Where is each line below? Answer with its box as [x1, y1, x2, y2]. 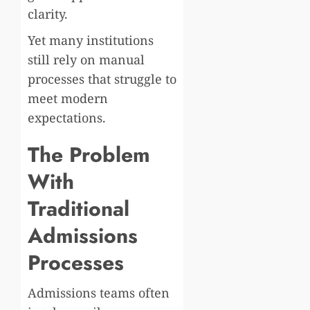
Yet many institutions [28, 31, 154, 48]
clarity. [28, 5, 68, 22]
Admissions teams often [28, 284, 170, 301]
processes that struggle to [28, 70, 176, 87]
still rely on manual [28, 51, 145, 68]
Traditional [28, 193, 129, 224]
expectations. [28, 109, 106, 126]
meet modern [28, 89, 108, 107]
